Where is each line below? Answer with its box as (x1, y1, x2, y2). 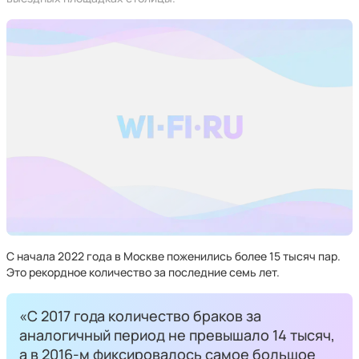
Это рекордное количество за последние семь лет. (6, 264, 280, 280)
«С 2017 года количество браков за (19, 306, 261, 325)
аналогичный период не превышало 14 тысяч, (19, 325, 335, 345)
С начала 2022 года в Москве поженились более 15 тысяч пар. (6, 248, 341, 264)
